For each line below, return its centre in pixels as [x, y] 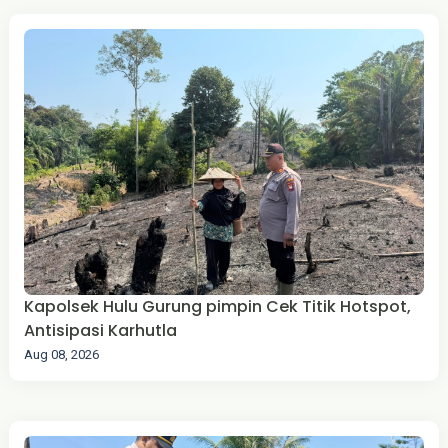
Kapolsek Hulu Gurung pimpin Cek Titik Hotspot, [217, 307]
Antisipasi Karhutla [100, 331]
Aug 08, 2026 [61, 355]
